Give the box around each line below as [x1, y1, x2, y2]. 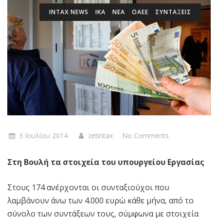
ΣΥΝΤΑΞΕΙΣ [155, 8, 191, 16]
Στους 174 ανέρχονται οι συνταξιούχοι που [7, 182, 169, 193]
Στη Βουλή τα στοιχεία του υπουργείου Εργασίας [7, 157, 204, 168]
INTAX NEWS [49, 8, 89, 16]
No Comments [122, 131, 169, 141]
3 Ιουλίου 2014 [18, 131, 68, 141]
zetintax [86, 131, 113, 141]
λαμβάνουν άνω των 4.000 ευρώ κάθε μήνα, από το [7, 195, 194, 206]
